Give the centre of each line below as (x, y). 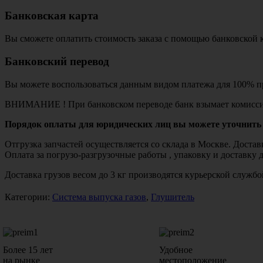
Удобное (176, 249)
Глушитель (173, 197)
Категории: (28, 197)
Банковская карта (52, 16)
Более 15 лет (28, 249)
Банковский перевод (57, 61)
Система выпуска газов (99, 197)
